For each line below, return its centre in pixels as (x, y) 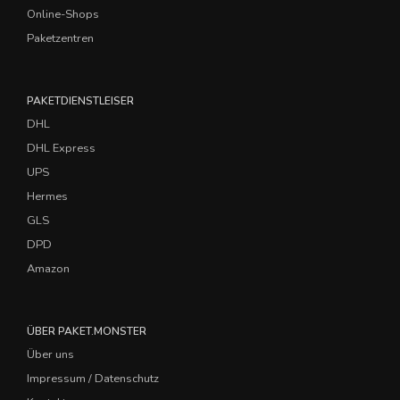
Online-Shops (63, 14)
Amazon (48, 269)
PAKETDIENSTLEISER (80, 101)
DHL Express (61, 148)
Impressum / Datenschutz (93, 379)
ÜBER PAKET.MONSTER (87, 331)
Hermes (47, 196)
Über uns (50, 354)
